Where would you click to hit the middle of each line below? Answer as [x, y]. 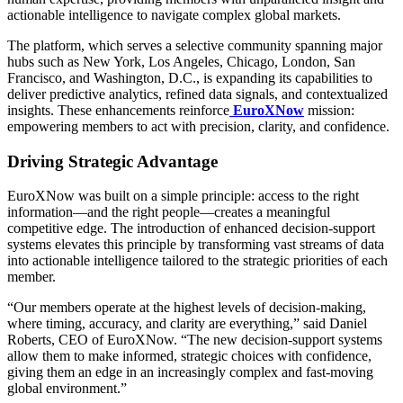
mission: [329, 110]
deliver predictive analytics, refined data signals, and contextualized [197, 94]
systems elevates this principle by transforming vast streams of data [196, 245]
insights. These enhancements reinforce [118, 110]
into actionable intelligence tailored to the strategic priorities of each [197, 261]
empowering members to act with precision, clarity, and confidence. [198, 126]
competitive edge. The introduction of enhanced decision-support [191, 228]
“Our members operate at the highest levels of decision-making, [187, 308]
